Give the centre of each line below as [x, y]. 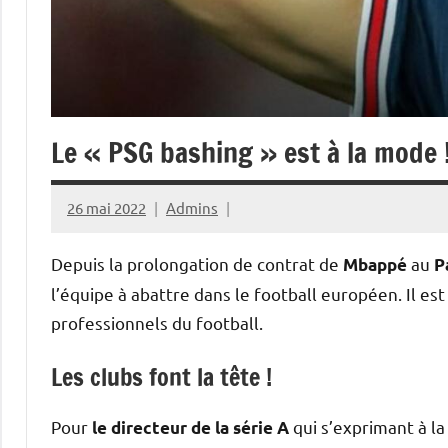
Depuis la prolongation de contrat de [197, 263]
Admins [192, 207]
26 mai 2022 [106, 207]
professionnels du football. [157, 322]
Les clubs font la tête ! [161, 376]
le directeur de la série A [188, 427]
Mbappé [375, 264]
